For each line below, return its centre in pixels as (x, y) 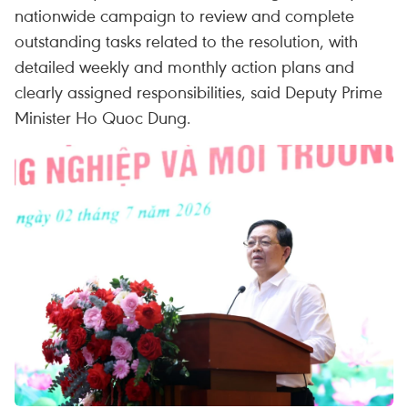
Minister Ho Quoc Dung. (103, 117)
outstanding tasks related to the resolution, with (186, 41)
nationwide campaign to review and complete (184, 15)
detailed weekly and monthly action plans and (184, 66)
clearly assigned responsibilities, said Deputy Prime (199, 92)
